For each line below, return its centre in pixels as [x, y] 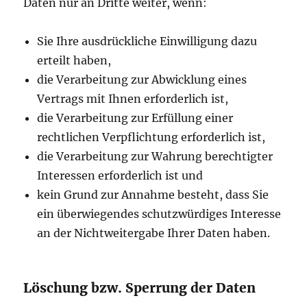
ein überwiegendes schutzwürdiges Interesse [159, 214]
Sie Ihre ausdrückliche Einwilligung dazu [147, 41]
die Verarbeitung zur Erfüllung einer [135, 118]
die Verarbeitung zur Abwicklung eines [142, 80]
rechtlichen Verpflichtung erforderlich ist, [151, 137]
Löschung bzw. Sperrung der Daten [140, 288]
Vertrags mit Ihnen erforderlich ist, [133, 99]
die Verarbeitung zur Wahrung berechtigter [155, 157]
